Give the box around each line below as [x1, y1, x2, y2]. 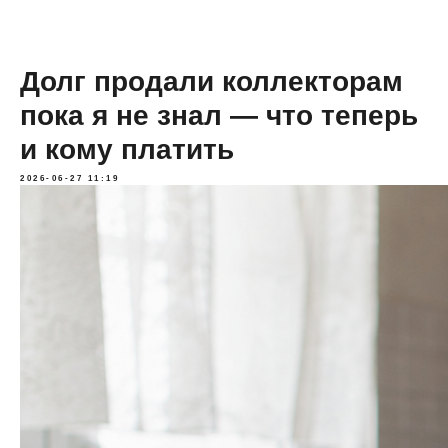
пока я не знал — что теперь [20, 100, 418, 131]
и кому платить [20, 134, 234, 165]
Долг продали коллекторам [20, 66, 403, 97]
